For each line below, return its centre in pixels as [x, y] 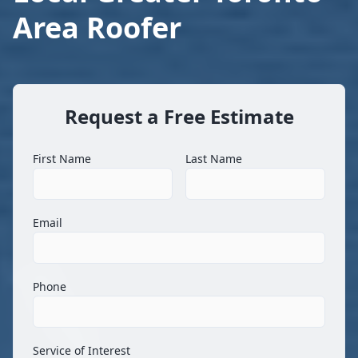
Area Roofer [97, 27]
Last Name [214, 158]
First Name [62, 158]
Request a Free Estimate [179, 116]
